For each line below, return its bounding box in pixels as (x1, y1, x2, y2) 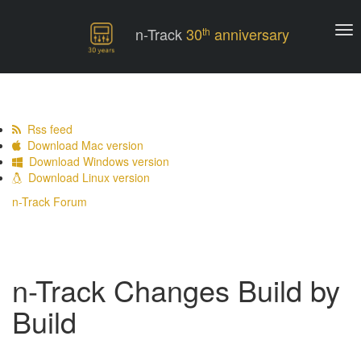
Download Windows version (23, 153, 169, 169)
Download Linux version (22, 169, 150, 185)
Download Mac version (21, 137, 143, 153)
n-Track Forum (12, 193, 87, 210)
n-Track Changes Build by (12, 269, 340, 310)
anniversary (210, 23, 289, 45)
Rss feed (21, 121, 73, 137)
